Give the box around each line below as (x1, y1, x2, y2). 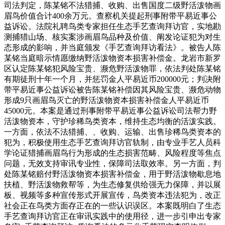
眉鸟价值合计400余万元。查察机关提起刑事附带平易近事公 (4, 12, 217, 21)
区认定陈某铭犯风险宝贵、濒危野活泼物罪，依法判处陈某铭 (4, 64, 221, 73)
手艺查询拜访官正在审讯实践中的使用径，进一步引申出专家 (4, 212, 221, 221)
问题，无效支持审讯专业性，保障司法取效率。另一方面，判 (4, 159, 221, 168)
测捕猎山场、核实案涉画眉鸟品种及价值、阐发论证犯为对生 (4, 33, 221, 42)
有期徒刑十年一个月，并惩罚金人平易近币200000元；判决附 (4, 75, 221, 84)
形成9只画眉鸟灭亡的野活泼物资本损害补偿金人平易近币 (4, 96, 209, 105)
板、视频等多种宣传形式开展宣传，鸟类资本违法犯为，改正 (4, 191, 221, 200)
